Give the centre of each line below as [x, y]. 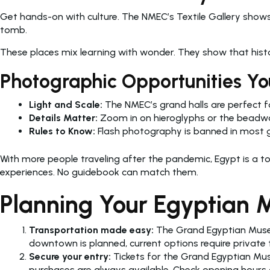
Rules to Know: [62, 131]
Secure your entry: [70, 257]
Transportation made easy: [91, 230]
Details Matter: [63, 118]
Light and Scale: [66, 105]
